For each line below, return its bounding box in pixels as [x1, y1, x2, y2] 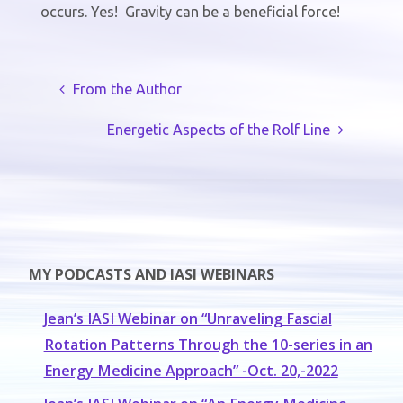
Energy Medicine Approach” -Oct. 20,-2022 [43, 360, 338, 381]
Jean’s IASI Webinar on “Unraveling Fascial [43, 308, 332, 328]
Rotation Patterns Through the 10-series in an [43, 334, 372, 354]
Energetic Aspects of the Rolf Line [106, 121, 330, 138]
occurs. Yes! [40, 3, 118, 20]
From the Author [73, 80, 183, 97]
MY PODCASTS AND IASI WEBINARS [29, 264, 275, 285]
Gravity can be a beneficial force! [124, 3, 340, 20]
